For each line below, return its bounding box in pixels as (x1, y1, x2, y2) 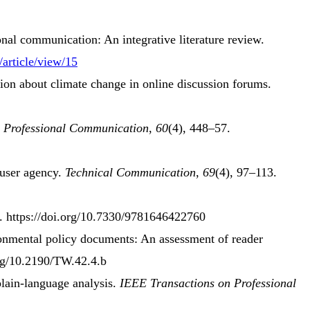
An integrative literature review (104, 33, 261, 47)
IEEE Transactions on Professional (120, 276, 296, 291)
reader (232, 232, 263, 246)
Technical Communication (65, 165, 196, 180)
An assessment (140, 232, 215, 246)
